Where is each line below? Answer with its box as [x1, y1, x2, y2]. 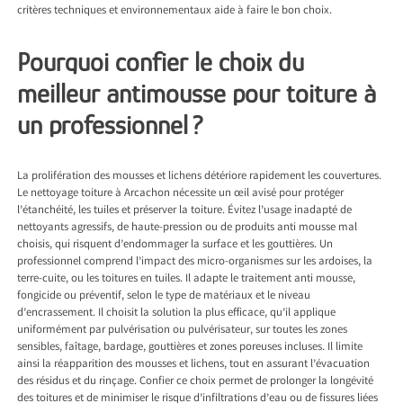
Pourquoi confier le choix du [17, 48, 305, 77]
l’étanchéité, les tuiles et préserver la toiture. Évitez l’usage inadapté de [17, 202, 353, 220]
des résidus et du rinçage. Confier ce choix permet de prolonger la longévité [17, 373, 374, 391]
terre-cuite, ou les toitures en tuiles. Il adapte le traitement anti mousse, [17, 271, 356, 289]
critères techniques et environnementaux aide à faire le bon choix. [17, 3, 333, 21]
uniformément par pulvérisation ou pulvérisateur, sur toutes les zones [17, 322, 348, 340]
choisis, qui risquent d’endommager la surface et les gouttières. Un [17, 237, 334, 255]
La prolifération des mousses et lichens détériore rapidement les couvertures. [17, 168, 382, 186]
